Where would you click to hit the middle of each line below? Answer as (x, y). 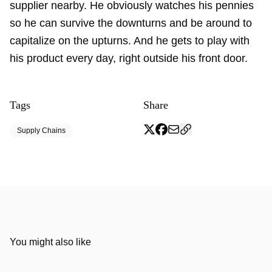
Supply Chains (41, 131)
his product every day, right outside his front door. (129, 58)
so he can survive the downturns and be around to (131, 23)
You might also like (50, 242)
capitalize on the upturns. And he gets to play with (130, 41)
